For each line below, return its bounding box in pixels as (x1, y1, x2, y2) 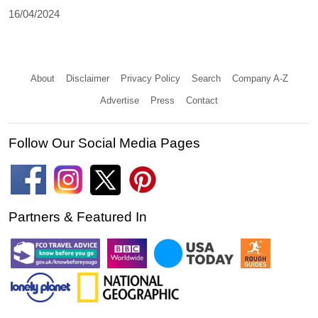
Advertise (100, 94, 139, 106)
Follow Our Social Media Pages (9, 135, 200, 150)
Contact (186, 94, 218, 106)
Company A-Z (231, 72, 288, 84)
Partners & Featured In (9, 209, 147, 224)
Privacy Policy (120, 72, 180, 84)
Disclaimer (65, 72, 109, 84)
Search (191, 72, 221, 84)
